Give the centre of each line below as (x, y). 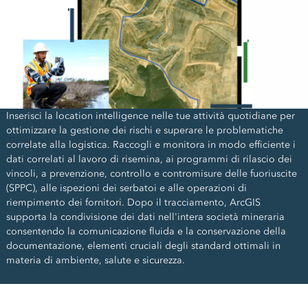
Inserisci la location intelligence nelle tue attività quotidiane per (150, 116)
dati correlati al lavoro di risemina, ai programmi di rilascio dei (149, 159)
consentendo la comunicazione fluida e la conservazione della (146, 232)
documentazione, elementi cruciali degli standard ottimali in (143, 246)
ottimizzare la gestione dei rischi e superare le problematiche (144, 131)
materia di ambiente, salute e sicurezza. (95, 261)
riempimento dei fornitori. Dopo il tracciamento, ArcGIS (133, 203)
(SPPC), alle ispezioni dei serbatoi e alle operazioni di (126, 188)
